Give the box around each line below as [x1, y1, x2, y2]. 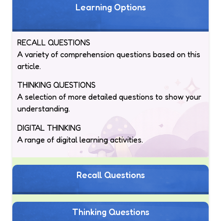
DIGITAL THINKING [17, 122, 81, 133]
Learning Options [75, 1, 146, 12]
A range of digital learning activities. [17, 134, 143, 145]
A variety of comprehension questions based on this [17, 49, 200, 59]
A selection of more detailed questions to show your [17, 92, 201, 102]
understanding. [17, 104, 70, 114]
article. [17, 61, 41, 71]
